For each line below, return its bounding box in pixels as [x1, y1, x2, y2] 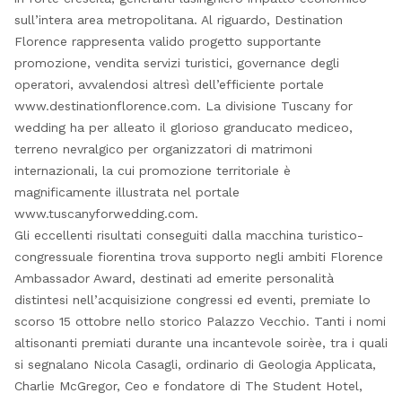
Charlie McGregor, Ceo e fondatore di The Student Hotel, [13, 379, 363, 393]
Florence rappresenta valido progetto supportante [13, 34, 321, 48]
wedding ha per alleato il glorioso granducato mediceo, [13, 120, 353, 135]
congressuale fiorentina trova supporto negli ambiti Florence [13, 249, 383, 264]
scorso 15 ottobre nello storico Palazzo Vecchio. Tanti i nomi [13, 314, 386, 328]
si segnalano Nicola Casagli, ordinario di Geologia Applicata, [13, 357, 376, 371]
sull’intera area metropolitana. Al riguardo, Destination [13, 13, 343, 27]
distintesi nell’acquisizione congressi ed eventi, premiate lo [13, 293, 371, 307]
